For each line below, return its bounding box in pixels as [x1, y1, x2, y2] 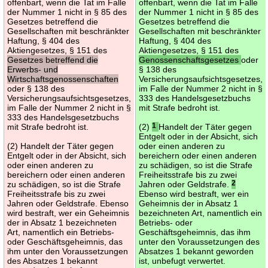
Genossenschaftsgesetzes [139, 54, 242, 65]
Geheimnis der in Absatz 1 [139, 198, 239, 208]
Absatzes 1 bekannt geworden [139, 246, 254, 256]
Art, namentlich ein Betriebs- [7, 227, 115, 237]
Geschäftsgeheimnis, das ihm [139, 227, 251, 237]
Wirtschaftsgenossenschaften [7, 74, 119, 84]
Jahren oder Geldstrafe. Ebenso [7, 198, 129, 208]
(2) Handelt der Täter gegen [7, 141, 114, 151]
